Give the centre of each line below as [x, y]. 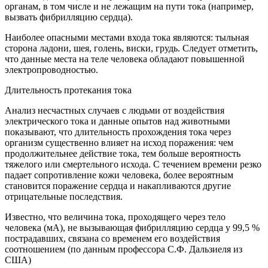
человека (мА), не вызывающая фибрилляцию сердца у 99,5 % [132, 228]
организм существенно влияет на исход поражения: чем [119, 143]
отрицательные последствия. [64, 197]
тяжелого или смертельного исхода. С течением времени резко [133, 165]
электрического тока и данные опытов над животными [118, 121]
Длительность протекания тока [68, 90]
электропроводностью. [51, 70]
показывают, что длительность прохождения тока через [118, 132]
